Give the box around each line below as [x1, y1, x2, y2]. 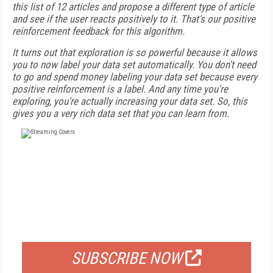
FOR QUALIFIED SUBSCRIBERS [75, 221, 198, 233]
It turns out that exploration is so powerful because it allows [12, 46, 257, 58]
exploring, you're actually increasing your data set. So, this [12, 95, 247, 107]
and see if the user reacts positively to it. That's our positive [12, 13, 255, 25]
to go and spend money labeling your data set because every [12, 71, 257, 83]
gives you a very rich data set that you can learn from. [12, 107, 229, 119]
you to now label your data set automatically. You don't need [12, 58, 256, 71]
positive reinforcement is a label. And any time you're [12, 83, 228, 95]
